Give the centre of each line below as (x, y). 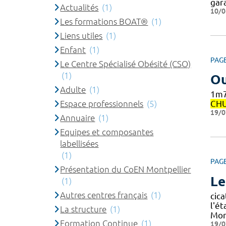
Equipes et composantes (107, 132)
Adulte (73, 89)
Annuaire (78, 118)
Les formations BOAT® (104, 21)
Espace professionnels (102, 103)
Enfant (73, 49)
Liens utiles (81, 35)
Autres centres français (104, 195)
